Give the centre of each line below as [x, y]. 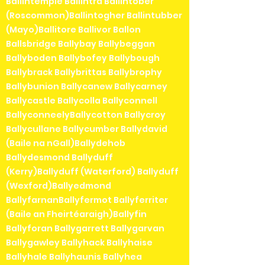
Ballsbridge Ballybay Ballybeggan [80, 44]
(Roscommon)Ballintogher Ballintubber [94, 16]
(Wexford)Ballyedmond [59, 186]
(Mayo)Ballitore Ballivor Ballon [73, 30]
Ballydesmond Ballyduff [59, 158]
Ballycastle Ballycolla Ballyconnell [82, 101]
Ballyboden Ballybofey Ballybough [83, 58]
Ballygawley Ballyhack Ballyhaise [79, 243]
